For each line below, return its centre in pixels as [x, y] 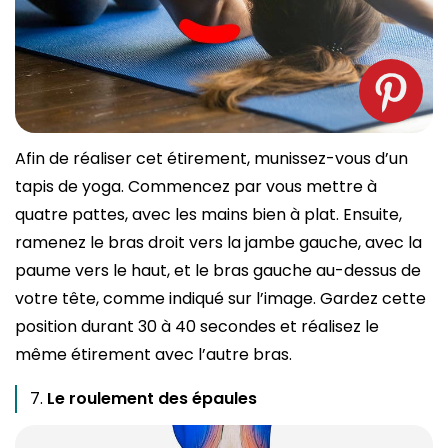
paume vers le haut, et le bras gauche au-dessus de [218, 270]
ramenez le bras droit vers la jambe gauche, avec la [218, 242]
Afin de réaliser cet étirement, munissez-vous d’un [211, 158]
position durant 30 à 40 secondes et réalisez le [197, 326]
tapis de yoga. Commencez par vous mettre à [196, 186]
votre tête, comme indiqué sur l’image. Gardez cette [220, 298]
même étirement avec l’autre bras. [155, 354]
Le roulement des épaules [152, 398]
